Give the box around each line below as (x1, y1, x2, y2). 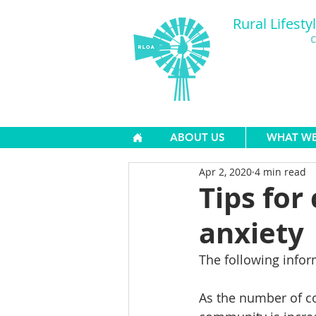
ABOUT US (170, 130, 225, 144)
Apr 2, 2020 (199, 164, 252, 178)
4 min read (255, 164, 306, 178)
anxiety (199, 213, 304, 253)
